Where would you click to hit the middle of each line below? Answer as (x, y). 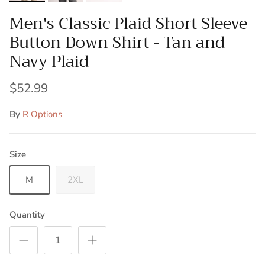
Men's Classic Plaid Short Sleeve (128, 23)
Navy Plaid (49, 61)
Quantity (27, 215)
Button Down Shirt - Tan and (117, 42)
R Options (42, 114)
